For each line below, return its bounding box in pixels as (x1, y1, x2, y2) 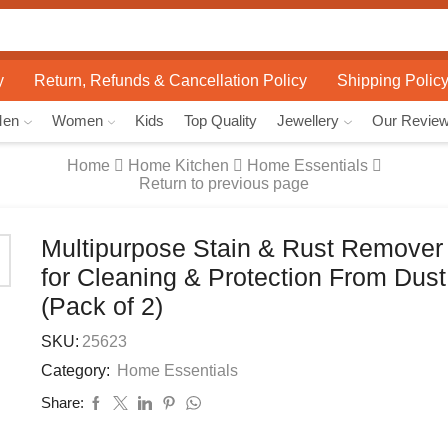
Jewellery (277, 113, 340, 129)
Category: (40, 362, 114, 379)
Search (97, 31, 143, 48)
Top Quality (184, 113, 258, 129)
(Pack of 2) (40, 293, 163, 320)
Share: (40, 394, 84, 411)
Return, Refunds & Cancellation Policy (34, 71, 307, 89)
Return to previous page (139, 175, 309, 192)
